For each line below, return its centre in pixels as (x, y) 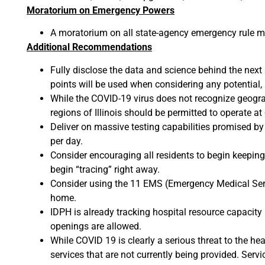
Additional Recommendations (89, 47)
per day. (67, 141)
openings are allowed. (96, 226)
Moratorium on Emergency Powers (101, 10)
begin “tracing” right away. (105, 169)
